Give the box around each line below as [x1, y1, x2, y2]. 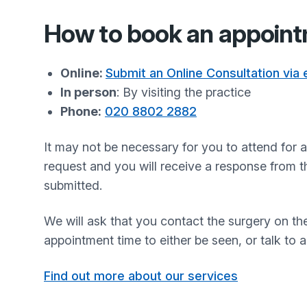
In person [60, 85, 116, 99]
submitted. [44, 178, 112, 193]
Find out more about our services [44, 269, 238, 283]
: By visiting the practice [116, 85, 251, 99]
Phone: [60, 104, 101, 119]
